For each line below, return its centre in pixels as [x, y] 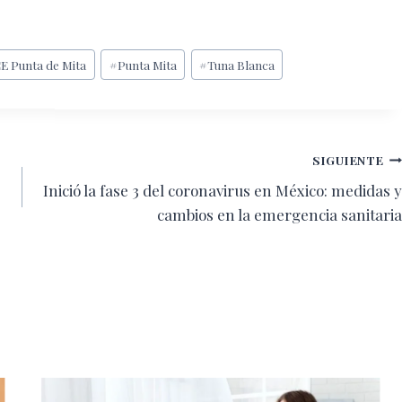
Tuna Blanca [240, 64]
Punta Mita [147, 64]
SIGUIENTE [348, 159]
